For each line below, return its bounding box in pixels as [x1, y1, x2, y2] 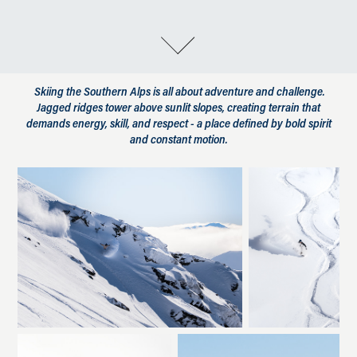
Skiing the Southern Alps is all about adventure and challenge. [32, 83, 325, 99]
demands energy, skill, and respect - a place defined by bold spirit [25, 115, 331, 131]
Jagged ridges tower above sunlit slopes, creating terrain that [37, 99, 320, 115]
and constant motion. [129, 131, 228, 147]
